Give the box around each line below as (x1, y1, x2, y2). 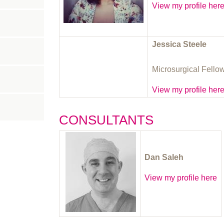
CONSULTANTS (59, 112, 154, 127)
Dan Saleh (144, 152, 184, 161)
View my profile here (144, 173, 217, 182)
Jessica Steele (152, 39, 207, 48)
